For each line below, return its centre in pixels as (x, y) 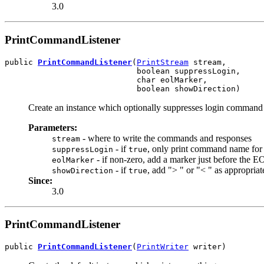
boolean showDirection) (123, 88)
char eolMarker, (106, 80)
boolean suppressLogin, (123, 71)
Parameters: (53, 127)
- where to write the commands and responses (166, 138)
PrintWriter (163, 247)
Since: (40, 180)
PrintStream (163, 62)
